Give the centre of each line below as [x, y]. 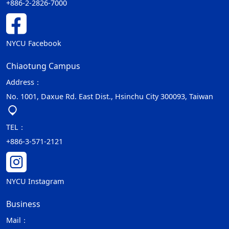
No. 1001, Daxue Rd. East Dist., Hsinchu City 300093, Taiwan [110, 96]
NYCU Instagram [35, 181]
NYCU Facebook [34, 43]
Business [23, 204]
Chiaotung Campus [43, 66]
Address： [24, 82]
